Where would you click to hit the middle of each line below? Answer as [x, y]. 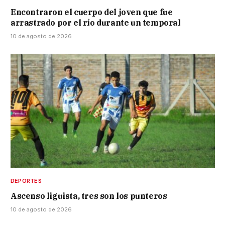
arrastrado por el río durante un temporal [96, 22]
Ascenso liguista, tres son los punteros [89, 196]
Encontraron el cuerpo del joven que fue [92, 12]
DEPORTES [26, 181]
